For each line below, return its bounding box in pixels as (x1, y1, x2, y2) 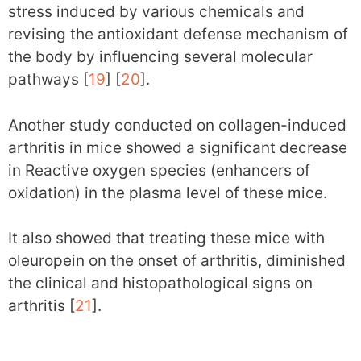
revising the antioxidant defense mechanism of (8, 25, 348, 44)
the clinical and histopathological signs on (8, 274, 313, 293)
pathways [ (8, 70, 89, 89)
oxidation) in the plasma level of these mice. (8, 183, 327, 202)
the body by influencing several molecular (8, 48, 313, 67)
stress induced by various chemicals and (8, 2, 305, 22)
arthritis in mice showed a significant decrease (8, 138, 347, 157)
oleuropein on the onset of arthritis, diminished (8, 251, 346, 271)
